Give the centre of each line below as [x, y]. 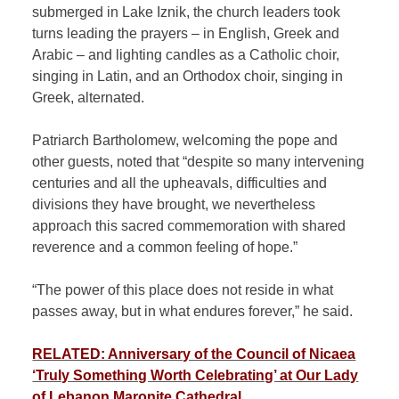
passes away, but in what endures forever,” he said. [193, 311]
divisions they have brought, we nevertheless [174, 204]
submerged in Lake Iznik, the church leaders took [187, 12]
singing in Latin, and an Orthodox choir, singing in [188, 76]
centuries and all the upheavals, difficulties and [180, 183]
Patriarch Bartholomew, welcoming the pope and [185, 140]
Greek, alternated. [89, 97]
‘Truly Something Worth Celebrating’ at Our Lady [195, 375]
